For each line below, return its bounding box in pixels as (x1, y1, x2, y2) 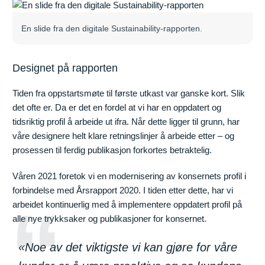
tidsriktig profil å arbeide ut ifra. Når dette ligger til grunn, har (12, 116, 240, 127)
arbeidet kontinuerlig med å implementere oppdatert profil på (12, 199, 243, 209)
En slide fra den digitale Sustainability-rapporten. (21, 23, 207, 33)
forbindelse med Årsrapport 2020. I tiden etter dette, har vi (12, 185, 234, 195)
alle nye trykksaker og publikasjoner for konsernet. (12, 213, 213, 224)
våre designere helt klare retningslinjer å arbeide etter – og (12, 130, 235, 141)
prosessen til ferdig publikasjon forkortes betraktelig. (12, 144, 216, 155)
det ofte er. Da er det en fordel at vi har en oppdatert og (12, 102, 222, 112)
